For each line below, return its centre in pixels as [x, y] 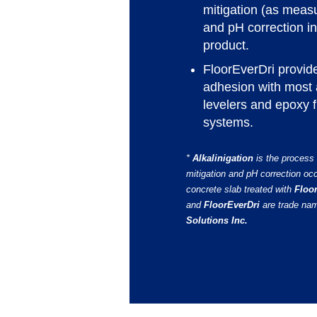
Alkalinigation [223, 158]
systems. [228, 123]
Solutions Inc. [217, 220]
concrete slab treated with [240, 189]
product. [226, 46]
